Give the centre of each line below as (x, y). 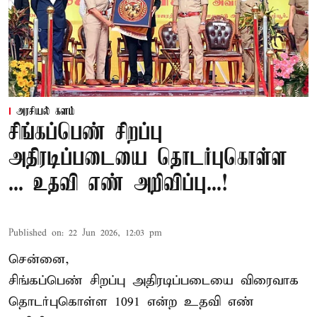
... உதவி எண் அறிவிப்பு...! (118, 185)
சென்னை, (39, 260)
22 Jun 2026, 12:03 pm (115, 234)
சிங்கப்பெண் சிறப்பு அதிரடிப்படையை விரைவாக (154, 281)
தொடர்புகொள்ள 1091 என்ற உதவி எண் (131, 302)
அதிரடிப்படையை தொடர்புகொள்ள (148, 159)
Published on (35, 234)
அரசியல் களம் (46, 112)
